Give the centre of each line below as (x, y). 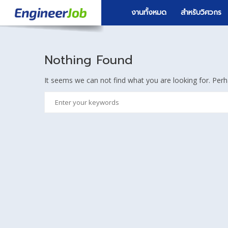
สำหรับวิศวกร (201, 12)
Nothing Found (89, 60)
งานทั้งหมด (149, 12)
